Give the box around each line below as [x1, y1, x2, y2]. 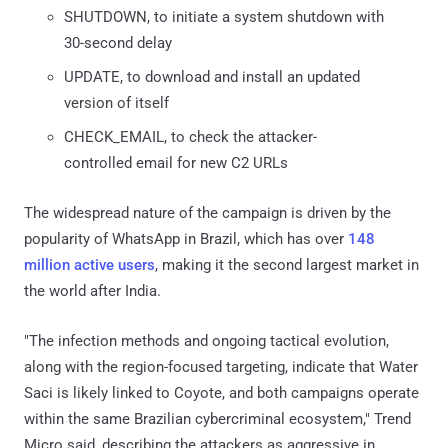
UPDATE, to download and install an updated [64, 67, 360, 86]
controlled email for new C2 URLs [64, 153, 288, 172]
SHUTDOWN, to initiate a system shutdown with [64, 7, 384, 26]
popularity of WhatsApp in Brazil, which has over [24, 229, 348, 248]
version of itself [64, 93, 169, 112]
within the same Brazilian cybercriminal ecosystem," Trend [24, 409, 411, 428]
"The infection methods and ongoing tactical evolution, [24, 331, 389, 350]
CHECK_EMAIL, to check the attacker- [64, 127, 317, 146]
